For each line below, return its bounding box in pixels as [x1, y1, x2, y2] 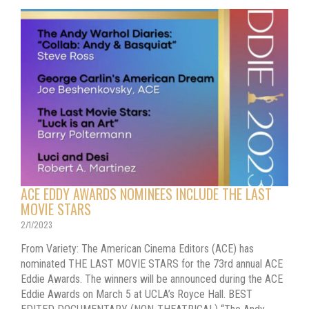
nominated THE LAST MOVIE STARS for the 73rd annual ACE [21, 257, 283, 270]
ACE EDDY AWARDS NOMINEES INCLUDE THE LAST [21, 183, 272, 204]
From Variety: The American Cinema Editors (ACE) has [21, 241, 254, 255]
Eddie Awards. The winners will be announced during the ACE [21, 272, 283, 286]
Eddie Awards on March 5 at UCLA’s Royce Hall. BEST [21, 287, 252, 301]
